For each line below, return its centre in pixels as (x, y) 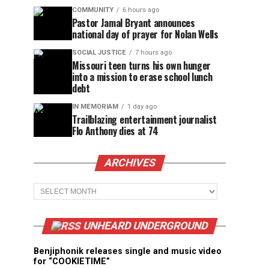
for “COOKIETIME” (72, 261)
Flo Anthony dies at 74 (115, 131)
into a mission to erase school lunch (142, 77)
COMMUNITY (93, 10)
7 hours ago (153, 53)
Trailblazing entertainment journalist (145, 119)
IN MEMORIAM (95, 107)
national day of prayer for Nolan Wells (145, 34)
